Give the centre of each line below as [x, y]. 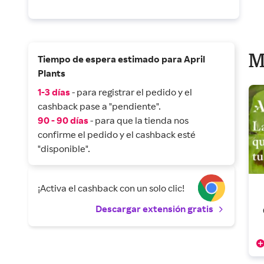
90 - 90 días [63, 120]
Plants [52, 73]
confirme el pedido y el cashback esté [117, 134]
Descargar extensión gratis [155, 209]
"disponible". [64, 148]
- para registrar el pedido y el [132, 92]
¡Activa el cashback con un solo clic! [111, 188]
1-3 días [54, 92]
